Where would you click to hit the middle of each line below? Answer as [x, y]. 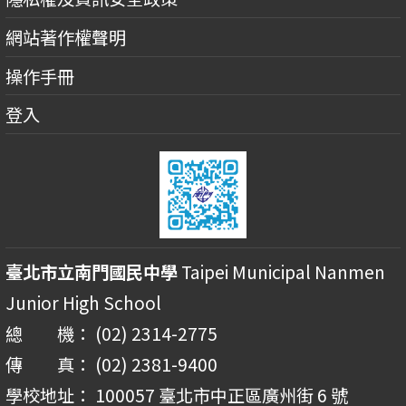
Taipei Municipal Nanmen [281, 272]
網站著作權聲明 [66, 37]
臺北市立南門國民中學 [92, 272]
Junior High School [83, 303]
